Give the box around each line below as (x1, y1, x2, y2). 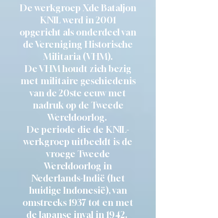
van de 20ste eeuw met (30, 88, 126, 98)
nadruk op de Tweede (32, 100, 124, 110)
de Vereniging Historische (23, 39, 133, 50)
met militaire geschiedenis (20, 75, 136, 86)
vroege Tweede (46, 148, 110, 159)
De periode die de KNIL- (26, 124, 129, 135)
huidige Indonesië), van (29, 185, 127, 196)
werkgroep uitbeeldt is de (23, 136, 132, 147)
